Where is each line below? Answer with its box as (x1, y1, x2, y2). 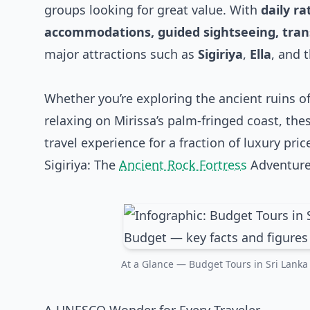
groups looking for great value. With (44, 1, 261, 18)
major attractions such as (44, 46, 198, 62)
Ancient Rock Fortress (119, 156, 247, 173)
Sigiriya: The (44, 156, 119, 173)
